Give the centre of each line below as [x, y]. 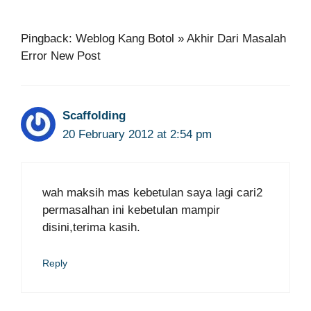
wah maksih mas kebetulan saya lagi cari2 [152, 193]
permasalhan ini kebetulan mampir [131, 210]
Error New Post [61, 56]
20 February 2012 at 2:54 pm [137, 134]
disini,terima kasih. [91, 227]
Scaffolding [94, 115]
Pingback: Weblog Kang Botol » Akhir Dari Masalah [153, 38]
